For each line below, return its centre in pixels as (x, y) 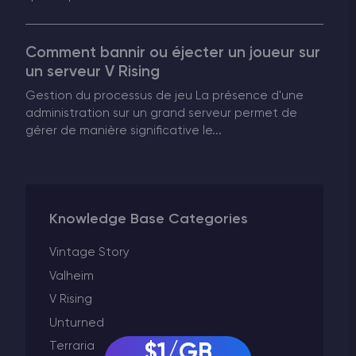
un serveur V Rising (93, 72)
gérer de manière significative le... (124, 131)
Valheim (72, 276)
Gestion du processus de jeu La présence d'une (164, 96)
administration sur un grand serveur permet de (161, 114)
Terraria (72, 346)
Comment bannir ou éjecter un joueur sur (173, 53)
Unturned (77, 323)
